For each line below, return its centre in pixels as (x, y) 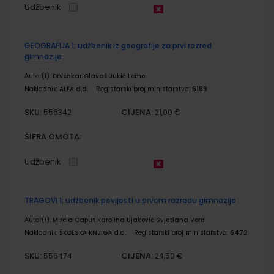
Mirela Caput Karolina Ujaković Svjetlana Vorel (129, 220)
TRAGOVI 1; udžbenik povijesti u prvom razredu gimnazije (130, 200)
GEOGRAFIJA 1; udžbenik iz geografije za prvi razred (118, 45)
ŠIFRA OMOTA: (53, 136)
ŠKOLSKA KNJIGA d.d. (93, 232)
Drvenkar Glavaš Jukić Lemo (99, 76)
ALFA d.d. (74, 89)
